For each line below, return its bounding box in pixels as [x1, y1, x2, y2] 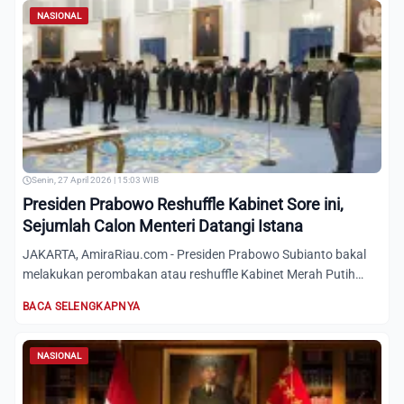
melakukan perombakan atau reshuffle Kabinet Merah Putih [23, 267, 355, 281]
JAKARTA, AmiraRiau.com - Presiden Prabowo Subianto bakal [23, 247, 366, 262]
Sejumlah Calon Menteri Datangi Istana [23, 216, 303, 235]
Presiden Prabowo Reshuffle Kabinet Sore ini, [23, 195, 344, 214]
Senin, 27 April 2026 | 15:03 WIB [32, 175, 159, 185]
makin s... [23, 287, 77, 301]
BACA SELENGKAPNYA [23, 300, 141, 313]
